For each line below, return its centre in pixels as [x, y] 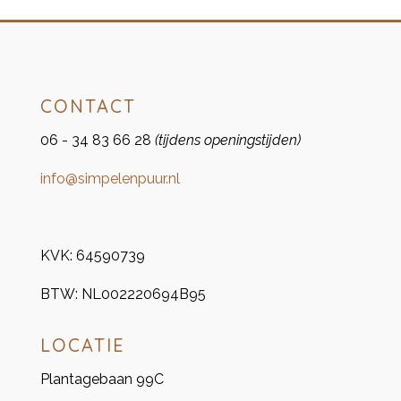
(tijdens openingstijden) [227, 140]
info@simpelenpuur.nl [110, 178]
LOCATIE [82, 345]
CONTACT [88, 106]
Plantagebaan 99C [102, 379]
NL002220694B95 [143, 294]
